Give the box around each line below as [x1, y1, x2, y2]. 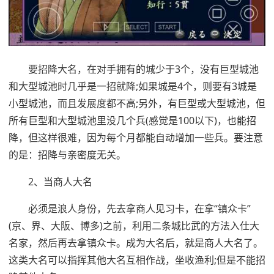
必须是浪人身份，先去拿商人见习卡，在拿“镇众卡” [28, 201, 251, 215]
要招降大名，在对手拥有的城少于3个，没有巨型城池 [28, 62, 259, 76]
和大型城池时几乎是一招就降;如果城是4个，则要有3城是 [9, 79, 257, 93]
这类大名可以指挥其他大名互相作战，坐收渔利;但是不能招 [9, 253, 265, 267]
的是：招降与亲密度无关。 [9, 147, 126, 161]
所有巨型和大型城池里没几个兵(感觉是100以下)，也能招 [9, 113, 256, 127]
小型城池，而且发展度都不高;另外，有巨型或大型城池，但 [9, 96, 265, 110]
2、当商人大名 [28, 174, 92, 188]
